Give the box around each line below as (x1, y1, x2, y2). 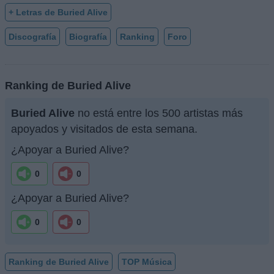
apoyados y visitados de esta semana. (11, 123, 198, 136)
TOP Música (122, 257, 172, 267)
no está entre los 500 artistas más (75, 107, 243, 120)
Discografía (9, 31, 56, 42)
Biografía (69, 31, 107, 42)
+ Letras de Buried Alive (9, 7, 108, 17)
